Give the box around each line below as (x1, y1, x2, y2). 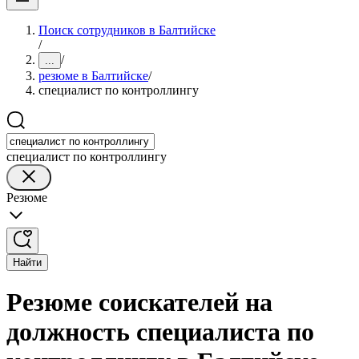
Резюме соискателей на (6, 288, 272, 317)
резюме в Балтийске (38, 69, 148, 83)
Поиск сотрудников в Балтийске (38, 23, 216, 37)
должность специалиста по (6, 317, 314, 347)
